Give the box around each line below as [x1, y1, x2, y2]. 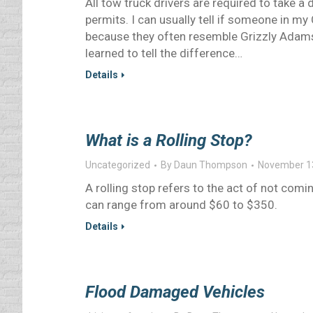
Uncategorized [85, 159, 150, 170]
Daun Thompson [174, 159, 247, 170]
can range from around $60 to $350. [85, 198, 277, 212]
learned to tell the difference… [85, 46, 242, 60]
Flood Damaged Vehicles [85, 282, 265, 302]
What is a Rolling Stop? [85, 131, 252, 150]
